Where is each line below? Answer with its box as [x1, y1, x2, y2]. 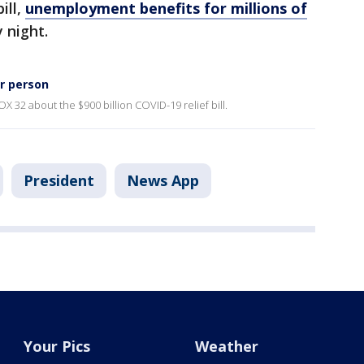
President [24, 171, 94, 191]
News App [127, 171, 199, 191]
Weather [194, 336, 258, 357]
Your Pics [24, 336, 91, 357]
